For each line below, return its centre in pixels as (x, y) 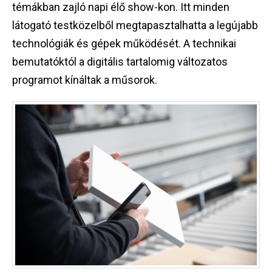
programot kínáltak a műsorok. (85, 80)
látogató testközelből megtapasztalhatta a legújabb (135, 25)
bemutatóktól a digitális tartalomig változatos (120, 62)
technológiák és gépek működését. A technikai (124, 44)
